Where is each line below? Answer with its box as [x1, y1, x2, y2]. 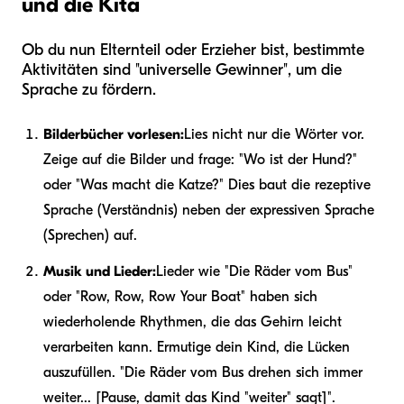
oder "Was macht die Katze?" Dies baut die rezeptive [43, 176, 371, 193]
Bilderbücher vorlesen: [43, 125, 184, 142]
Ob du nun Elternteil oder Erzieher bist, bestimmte [22, 40, 364, 60]
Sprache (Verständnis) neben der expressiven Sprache [43, 201, 374, 218]
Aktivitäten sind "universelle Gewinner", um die [22, 60, 342, 79]
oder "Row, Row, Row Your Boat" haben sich [43, 288, 317, 305]
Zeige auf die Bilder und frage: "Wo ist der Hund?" [43, 151, 357, 168]
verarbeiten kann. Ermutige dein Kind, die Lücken [43, 338, 350, 355]
